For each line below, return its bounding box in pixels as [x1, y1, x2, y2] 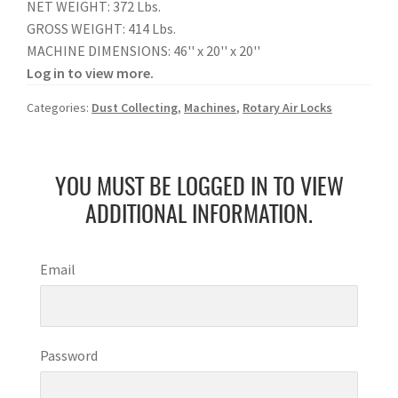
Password [40, 346, 98, 364]
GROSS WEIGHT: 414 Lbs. [27, 19, 176, 37]
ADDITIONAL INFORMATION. [85, 203, 313, 227]
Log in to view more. [27, 63, 154, 82]
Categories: [27, 99, 92, 115]
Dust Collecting [92, 99, 178, 115]
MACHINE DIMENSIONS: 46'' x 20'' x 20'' [27, 41, 260, 60]
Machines [184, 99, 236, 115]
